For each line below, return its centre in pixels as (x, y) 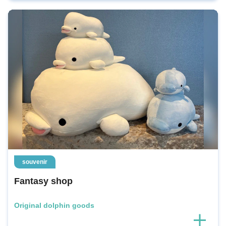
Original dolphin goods (54, 206)
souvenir (35, 162)
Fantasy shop (43, 181)
